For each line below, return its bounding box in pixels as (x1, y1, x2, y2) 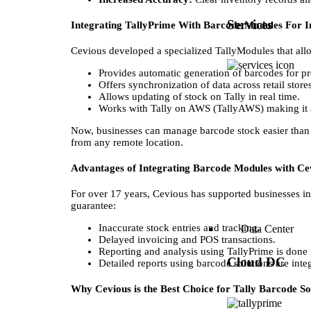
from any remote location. (71, 136, 183, 148)
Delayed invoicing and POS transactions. (99, 233, 276, 245)
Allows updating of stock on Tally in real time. (99, 90, 300, 102)
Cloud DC (226, 255, 285, 270)
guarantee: (71, 199, 116, 211)
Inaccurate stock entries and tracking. (99, 221, 260, 233)
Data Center (240, 222, 294, 235)
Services (226, 17, 272, 32)
